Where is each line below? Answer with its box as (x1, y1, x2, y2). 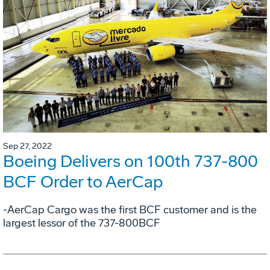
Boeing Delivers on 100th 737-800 (3, 151, 258, 172)
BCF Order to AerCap (3, 172, 163, 192)
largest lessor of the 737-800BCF (3, 216, 160, 230)
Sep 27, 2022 (3, 141, 52, 152)
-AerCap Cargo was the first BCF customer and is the (3, 203, 257, 217)
